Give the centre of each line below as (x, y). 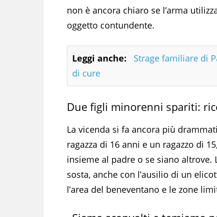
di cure (86, 73)
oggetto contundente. (111, 25)
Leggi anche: (99, 58)
